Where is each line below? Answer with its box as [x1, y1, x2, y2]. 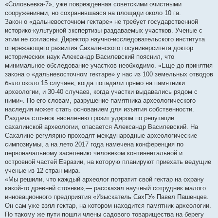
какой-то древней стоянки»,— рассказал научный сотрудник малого [5, 184, 206, 192]
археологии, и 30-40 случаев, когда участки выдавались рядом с [5, 88, 198, 96]
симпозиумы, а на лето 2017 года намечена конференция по [5, 141, 183, 148]
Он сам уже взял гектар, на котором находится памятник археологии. [5, 202, 211, 210]
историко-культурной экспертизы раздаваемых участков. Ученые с [5, 27, 202, 35]
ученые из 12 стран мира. [5, 167, 80, 175]
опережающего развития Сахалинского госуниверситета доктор [5, 44, 193, 52]
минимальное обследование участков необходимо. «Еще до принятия [5, 62, 213, 70]
